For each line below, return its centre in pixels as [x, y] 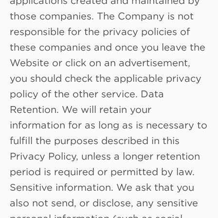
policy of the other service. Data [87, 93]
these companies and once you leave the [108, 46]
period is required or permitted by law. [102, 171]
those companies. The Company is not [102, 15]
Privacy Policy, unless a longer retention [105, 155]
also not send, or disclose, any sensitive [104, 202]
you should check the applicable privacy [106, 78]
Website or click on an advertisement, [100, 62]
